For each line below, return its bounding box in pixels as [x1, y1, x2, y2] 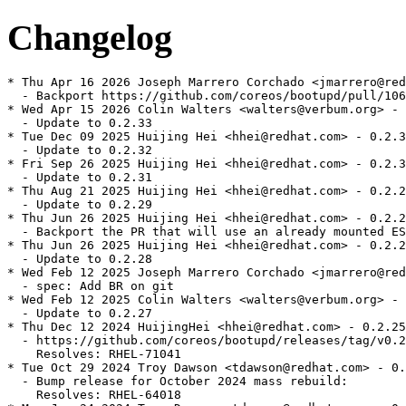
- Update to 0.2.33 [7, 116, 152, 130]
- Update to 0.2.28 [7, 252, 152, 266]
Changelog [7, 16, 172, 58]
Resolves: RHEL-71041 [7, 347, 181, 362]
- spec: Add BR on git [7, 279, 174, 294]
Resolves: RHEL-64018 [7, 388, 181, 402]
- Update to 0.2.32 [7, 143, 152, 158]
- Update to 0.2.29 [7, 198, 152, 212]
